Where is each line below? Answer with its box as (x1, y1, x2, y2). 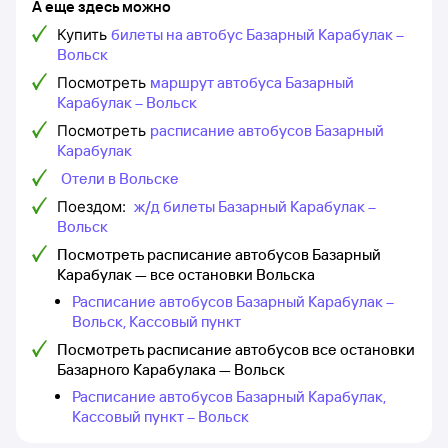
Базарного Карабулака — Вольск (57, 360, 285, 379)
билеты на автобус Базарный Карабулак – (111, 25, 404, 44)
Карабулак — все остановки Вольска (57, 265, 315, 284)
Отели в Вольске (61, 169, 179, 188)
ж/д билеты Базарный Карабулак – (134, 197, 376, 216)
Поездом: (57, 197, 130, 216)
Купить (57, 25, 107, 44)
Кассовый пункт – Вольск (72, 407, 249, 426)
